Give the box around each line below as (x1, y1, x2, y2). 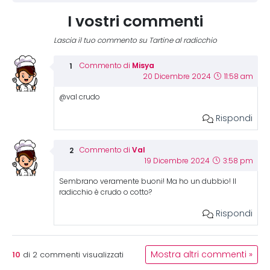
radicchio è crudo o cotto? (58, 188, 152, 196)
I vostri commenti (67, 11, 203, 31)
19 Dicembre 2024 (144, 157, 212, 165)
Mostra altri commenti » (151, 250, 253, 260)
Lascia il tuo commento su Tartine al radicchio (53, 36, 217, 45)
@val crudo (58, 93, 100, 101)
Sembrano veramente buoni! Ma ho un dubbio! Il (58, 177, 236, 186)
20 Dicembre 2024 (142, 72, 213, 81)
